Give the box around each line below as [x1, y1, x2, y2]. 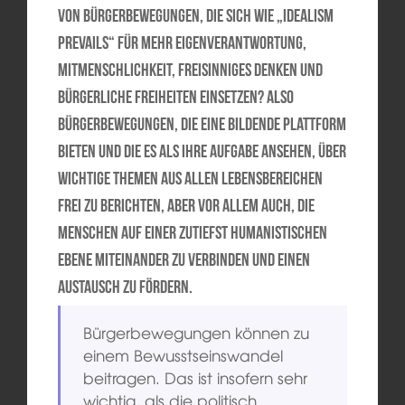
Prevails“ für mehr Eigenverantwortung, [57, 32, 306, 52]
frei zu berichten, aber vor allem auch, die [57, 194, 315, 215]
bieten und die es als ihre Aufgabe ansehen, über [57, 140, 346, 161]
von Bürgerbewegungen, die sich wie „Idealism [57, 5, 334, 25]
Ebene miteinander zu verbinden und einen [57, 249, 310, 269]
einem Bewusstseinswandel [83, 344, 284, 367]
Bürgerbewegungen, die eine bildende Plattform [57, 113, 346, 134]
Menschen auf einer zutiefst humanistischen [57, 221, 327, 242]
